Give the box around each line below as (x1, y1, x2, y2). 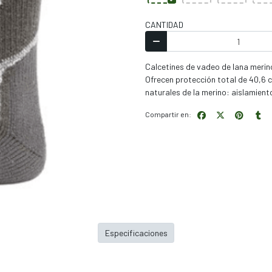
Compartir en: (145, 110, 191, 119)
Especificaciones (104, 228, 168, 239)
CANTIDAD (145, 19, 183, 30)
